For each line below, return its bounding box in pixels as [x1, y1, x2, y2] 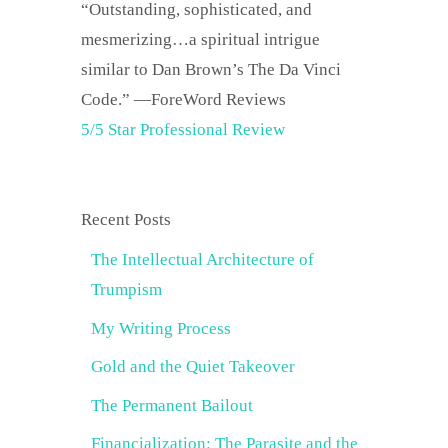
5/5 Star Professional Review [81, 120, 285, 139]
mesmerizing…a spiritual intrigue [81, 30, 320, 49]
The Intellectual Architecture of [91, 250, 314, 269]
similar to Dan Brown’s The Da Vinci [81, 60, 341, 79]
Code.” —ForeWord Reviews [81, 90, 286, 109]
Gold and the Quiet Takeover [91, 357, 295, 376]
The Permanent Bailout [91, 395, 253, 415]
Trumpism [91, 280, 162, 299]
